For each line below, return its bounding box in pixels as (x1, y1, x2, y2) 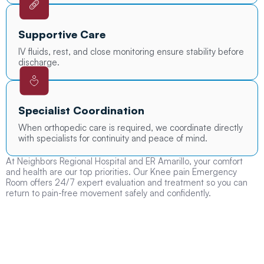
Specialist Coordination (18, 104, 144, 117)
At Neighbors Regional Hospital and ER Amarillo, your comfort (6, 156, 243, 167)
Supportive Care (18, 28, 105, 41)
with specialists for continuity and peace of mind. (18, 133, 207, 144)
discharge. (18, 57, 60, 68)
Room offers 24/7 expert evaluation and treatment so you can (6, 177, 247, 189)
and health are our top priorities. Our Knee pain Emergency (6, 166, 237, 178)
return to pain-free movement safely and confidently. (6, 187, 211, 199)
